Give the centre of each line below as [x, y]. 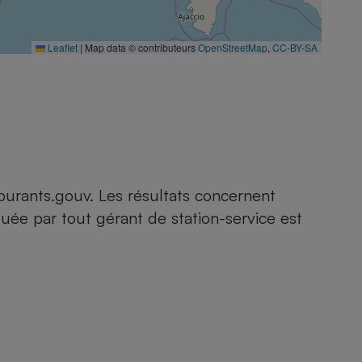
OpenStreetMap [233, 47]
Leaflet [61, 47]
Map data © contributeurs [140, 47]
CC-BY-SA [295, 47]
